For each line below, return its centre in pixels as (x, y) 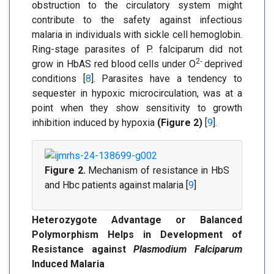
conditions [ (59, 78)
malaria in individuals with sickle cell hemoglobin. (137, 34)
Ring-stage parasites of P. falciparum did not (137, 49)
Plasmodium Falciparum (188, 249)
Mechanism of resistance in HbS (157, 170)
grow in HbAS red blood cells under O (114, 64)
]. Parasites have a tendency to (167, 78)
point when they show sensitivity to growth (137, 108)
